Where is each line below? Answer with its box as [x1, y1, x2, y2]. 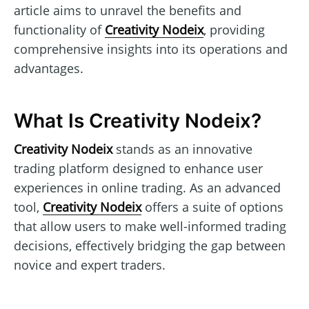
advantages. [14, 59, 83, 77]
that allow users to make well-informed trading [14, 217, 286, 235]
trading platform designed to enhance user [14, 159, 263, 177]
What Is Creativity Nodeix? [14, 109, 261, 133]
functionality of [14, 21, 105, 38]
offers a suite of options [141, 198, 283, 215]
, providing [203, 21, 265, 38]
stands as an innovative [112, 140, 252, 157]
